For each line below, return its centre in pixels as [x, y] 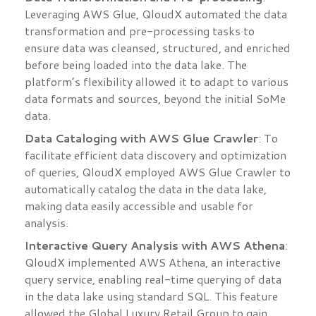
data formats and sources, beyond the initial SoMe [155, 99]
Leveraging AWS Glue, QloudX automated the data [156, 14]
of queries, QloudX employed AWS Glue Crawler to [158, 172]
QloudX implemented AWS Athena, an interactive [153, 262]
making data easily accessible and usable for [139, 206]
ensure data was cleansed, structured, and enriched [158, 48]
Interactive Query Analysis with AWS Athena [155, 245]
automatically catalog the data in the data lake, [146, 189]
